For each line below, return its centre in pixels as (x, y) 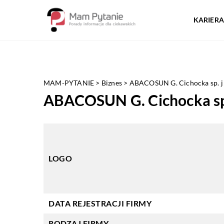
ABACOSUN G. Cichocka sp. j (176, 83)
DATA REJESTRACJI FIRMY (100, 203)
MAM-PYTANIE (69, 83)
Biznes (112, 83)
